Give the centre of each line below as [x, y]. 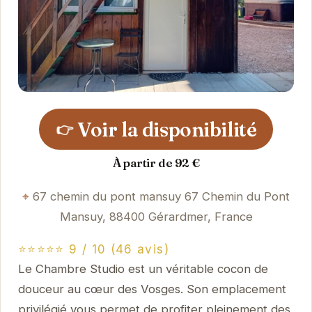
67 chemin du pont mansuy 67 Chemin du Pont [161, 196]
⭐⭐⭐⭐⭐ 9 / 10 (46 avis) [93, 250]
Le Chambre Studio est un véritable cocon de [143, 269]
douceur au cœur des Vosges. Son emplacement [152, 289]
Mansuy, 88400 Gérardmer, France [156, 216]
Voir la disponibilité [167, 129]
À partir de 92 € [156, 163]
